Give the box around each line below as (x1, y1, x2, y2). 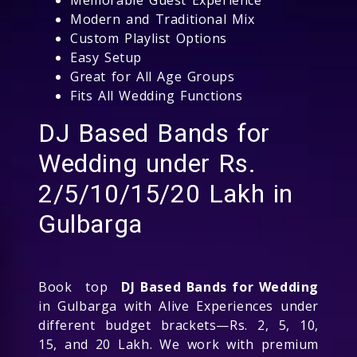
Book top (38, 277, 122, 296)
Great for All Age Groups (70, 67, 235, 85)
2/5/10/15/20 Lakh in (38, 178, 294, 209)
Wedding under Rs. (38, 147, 257, 178)
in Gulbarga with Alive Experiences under (38, 296, 319, 315)
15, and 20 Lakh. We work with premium (38, 335, 319, 353)
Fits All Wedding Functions (70, 86, 243, 104)
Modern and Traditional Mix (70, 10, 255, 28)
